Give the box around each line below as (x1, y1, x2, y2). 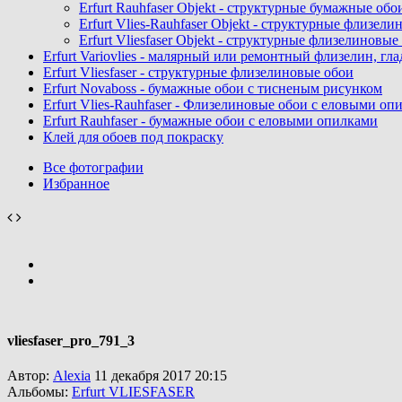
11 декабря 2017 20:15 (91, 368, 227, 384)
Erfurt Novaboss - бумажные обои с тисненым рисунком (43, 81, 382, 96)
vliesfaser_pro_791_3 (7, 333, 135, 349)
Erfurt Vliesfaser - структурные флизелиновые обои (43, 65, 354, 80)
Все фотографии (43, 160, 144, 175)
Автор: (7, 368, 53, 384)
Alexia (53, 368, 91, 384)
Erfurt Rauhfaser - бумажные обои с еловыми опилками (43, 113, 378, 128)
